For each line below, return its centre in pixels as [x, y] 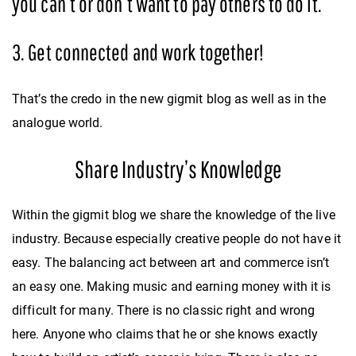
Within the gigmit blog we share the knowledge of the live [174, 215]
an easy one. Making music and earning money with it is [172, 286]
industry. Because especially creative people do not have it [176, 238]
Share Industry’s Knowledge [178, 168]
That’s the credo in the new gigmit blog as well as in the [169, 99]
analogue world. [58, 122]
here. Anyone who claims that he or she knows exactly [165, 334]
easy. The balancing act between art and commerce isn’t [171, 262]
